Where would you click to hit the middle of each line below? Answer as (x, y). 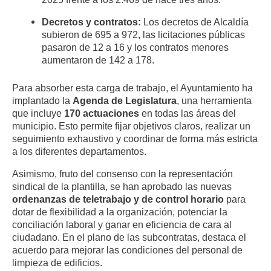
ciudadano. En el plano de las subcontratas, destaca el (129, 237)
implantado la (42, 100)
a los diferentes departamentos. (79, 151)
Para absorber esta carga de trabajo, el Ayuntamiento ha (132, 87)
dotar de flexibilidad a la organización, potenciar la (120, 211)
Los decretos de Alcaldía (195, 21)
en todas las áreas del (188, 113)
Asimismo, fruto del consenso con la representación (122, 173)
